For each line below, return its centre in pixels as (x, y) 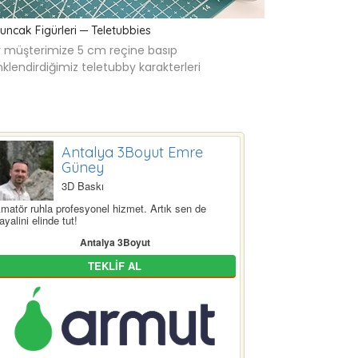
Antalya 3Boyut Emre (132, 153)
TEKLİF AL (115, 266)
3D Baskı (83, 186)
